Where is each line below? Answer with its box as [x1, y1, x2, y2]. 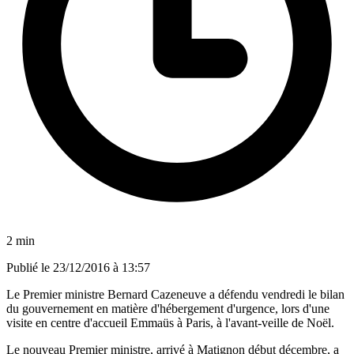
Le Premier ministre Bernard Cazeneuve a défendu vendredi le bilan [6, 287, 345, 301]
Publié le [6, 260, 53, 274]
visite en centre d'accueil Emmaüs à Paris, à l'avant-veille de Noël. [6, 315, 334, 330]
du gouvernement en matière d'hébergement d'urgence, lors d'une [6, 301, 330, 315]
